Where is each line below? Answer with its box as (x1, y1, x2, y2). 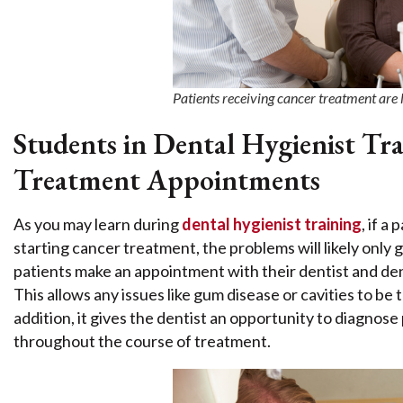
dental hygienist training (182, 214, 362, 235)
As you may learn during (13, 214, 182, 235)
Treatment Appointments (13, 161, 320, 200)
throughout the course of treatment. (13, 331, 271, 352)
